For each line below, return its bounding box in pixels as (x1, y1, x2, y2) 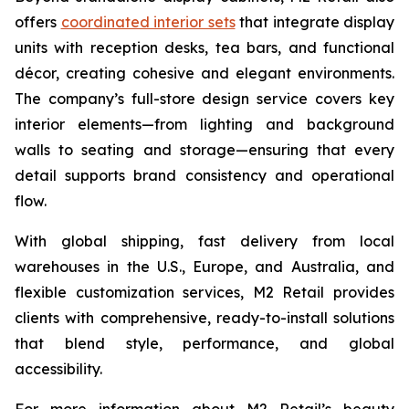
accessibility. (15, 359, 102, 378)
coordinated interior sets (60, 12, 236, 31)
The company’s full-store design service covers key (15, 89, 394, 108)
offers (15, 12, 61, 31)
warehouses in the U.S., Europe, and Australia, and (15, 257, 394, 276)
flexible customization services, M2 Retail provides (15, 282, 394, 301)
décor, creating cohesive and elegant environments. (15, 63, 394, 82)
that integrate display (235, 12, 394, 31)
